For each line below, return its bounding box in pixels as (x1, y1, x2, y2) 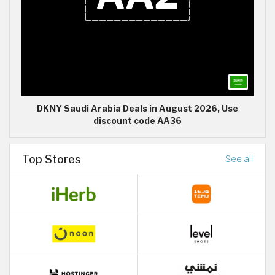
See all (225, 152, 253, 165)
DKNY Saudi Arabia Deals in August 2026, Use (37, 104, 238, 114)
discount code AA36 (93, 116, 182, 126)
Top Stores (22, 152, 81, 166)
